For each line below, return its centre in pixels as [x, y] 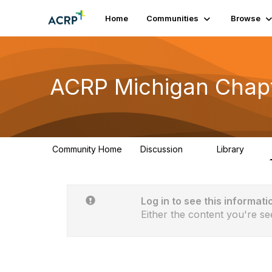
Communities [172, 18]
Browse [245, 18]
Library [232, 149]
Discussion [163, 149]
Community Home [87, 149]
